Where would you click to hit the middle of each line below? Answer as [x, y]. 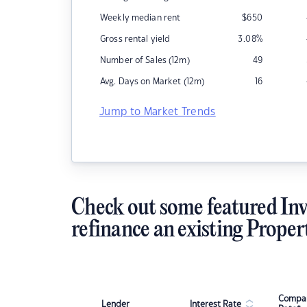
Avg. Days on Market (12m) [152, 82]
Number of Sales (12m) [145, 60]
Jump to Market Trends [158, 112]
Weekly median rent [140, 18]
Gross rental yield [135, 39]
